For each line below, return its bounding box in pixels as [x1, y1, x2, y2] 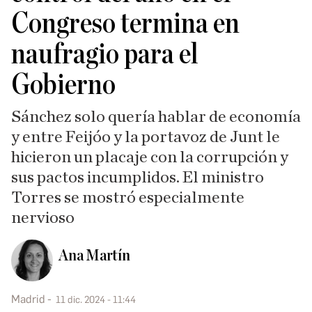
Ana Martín [58, 247, 130, 264]
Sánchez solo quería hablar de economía [11, 109, 301, 125]
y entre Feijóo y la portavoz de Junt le [11, 129, 280, 146]
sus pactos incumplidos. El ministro [11, 169, 264, 186]
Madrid [11, 292, 45, 306]
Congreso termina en [11, 9, 240, 38]
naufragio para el [11, 40, 198, 69]
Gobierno [11, 70, 116, 100]
